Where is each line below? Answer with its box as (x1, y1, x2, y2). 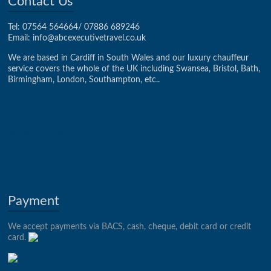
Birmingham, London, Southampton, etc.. (8, 76, 160, 84)
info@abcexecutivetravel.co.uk (33, 34, 146, 42)
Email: (8, 34, 33, 42)
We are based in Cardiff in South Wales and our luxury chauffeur (8, 54, 249, 62)
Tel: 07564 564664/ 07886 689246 (8, 23, 140, 31)
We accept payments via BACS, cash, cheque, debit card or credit (8, 223, 252, 231)
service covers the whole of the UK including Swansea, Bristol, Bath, (8, 65, 261, 73)
